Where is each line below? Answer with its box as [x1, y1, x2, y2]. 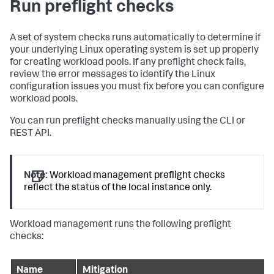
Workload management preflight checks [48, 171, 226, 182]
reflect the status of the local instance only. [24, 183, 212, 194]
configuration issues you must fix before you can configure [10, 83, 264, 93]
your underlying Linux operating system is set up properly [10, 46, 259, 56]
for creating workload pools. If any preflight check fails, [10, 58, 246, 68]
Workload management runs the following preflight [10, 220, 231, 230]
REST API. [10, 129, 51, 139]
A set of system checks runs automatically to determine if [10, 34, 261, 44]
